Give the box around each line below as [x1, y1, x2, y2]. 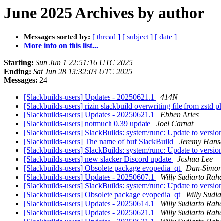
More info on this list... [24, 41, 98, 50]
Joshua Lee [177, 155, 213, 164]
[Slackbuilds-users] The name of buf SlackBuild [24, 137, 175, 146]
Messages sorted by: [24, 33, 90, 41]
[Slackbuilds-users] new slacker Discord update [24, 155, 173, 164]
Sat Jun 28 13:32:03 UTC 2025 [33, 67, 132, 76]
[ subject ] [122, 33, 153, 41]
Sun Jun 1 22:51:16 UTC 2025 [36, 58, 133, 67]
